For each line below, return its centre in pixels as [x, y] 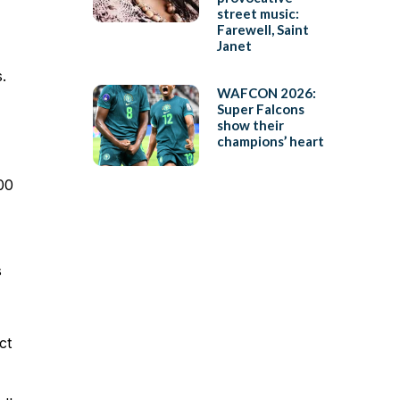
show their [250, 125]
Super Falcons [260, 109]
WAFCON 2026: [266, 93]
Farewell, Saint [262, 30]
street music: [258, 14]
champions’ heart [270, 142]
